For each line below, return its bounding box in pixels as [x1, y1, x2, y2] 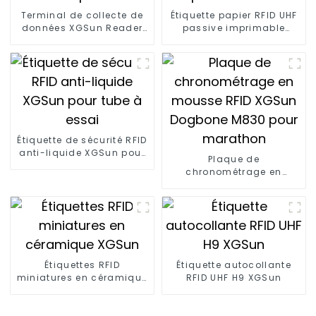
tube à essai [50, 159, 114, 171]
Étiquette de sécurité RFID [17, 133, 147, 146]
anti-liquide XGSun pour [19, 146, 145, 159]
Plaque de [208, 152, 260, 165]
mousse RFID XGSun [183, 178, 285, 190]
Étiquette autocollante [176, 258, 292, 271]
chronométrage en [186, 165, 282, 178]
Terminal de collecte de [20, 8, 144, 21]
